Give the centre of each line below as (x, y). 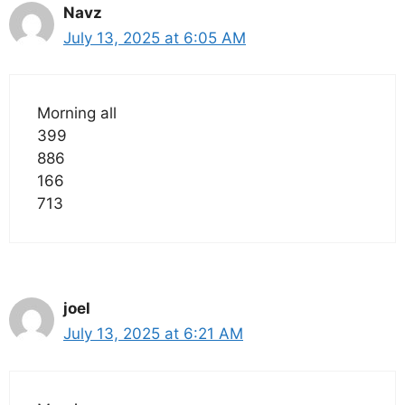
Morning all (77, 113)
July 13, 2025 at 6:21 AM (153, 334)
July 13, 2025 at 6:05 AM (155, 38)
